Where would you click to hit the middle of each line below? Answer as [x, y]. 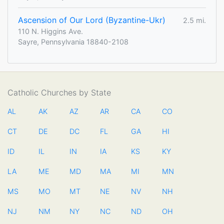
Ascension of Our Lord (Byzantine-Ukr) [92, 20]
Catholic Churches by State [59, 93]
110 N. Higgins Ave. [50, 31]
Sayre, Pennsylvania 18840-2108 [73, 42]
